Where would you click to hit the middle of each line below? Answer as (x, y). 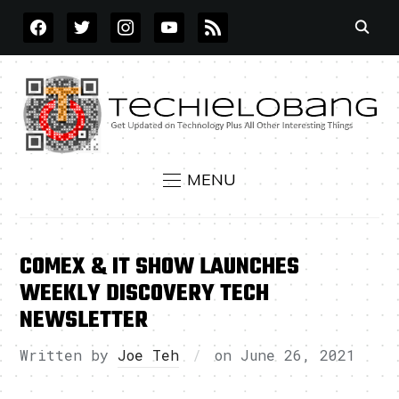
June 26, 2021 (298, 355)
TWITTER (97, 20)
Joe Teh (149, 355)
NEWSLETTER (84, 321)
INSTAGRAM (150, 20)
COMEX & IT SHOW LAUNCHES (160, 268)
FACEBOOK (59, 20)
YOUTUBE (186, 20)
